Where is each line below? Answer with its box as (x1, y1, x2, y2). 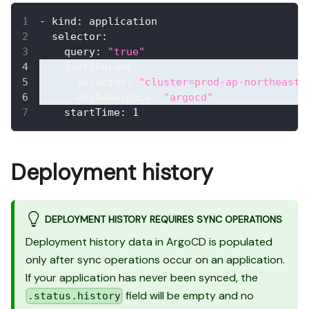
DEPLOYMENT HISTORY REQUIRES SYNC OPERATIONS (44, 213, 282, 226)
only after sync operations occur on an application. (26, 252, 285, 267)
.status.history (28, 290, 121, 303)
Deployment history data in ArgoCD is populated (26, 234, 272, 249)
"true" (108, 46, 145, 59)
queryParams (64, 61, 132, 74)
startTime (64, 106, 120, 119)
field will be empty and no (123, 288, 255, 303)
